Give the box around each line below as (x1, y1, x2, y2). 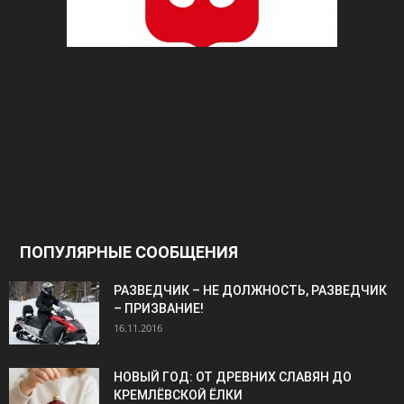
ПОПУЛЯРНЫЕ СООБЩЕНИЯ (20, 243, 238, 262)
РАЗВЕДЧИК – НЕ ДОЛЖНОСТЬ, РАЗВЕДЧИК (114, 283, 387, 298)
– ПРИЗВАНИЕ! (114, 301, 204, 317)
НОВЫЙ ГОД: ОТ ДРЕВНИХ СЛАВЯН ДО (114, 370, 352, 385)
